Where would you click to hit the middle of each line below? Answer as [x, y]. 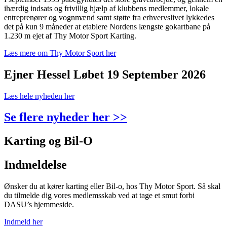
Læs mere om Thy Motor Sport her [60, 53]
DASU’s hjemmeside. [39, 205]
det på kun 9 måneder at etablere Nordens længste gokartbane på [107, 26]
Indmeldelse [35, 165]
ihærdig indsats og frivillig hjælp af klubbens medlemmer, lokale [106, 8]
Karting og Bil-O [48, 141]
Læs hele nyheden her [39, 96]
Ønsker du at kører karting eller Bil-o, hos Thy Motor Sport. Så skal [112, 186]
